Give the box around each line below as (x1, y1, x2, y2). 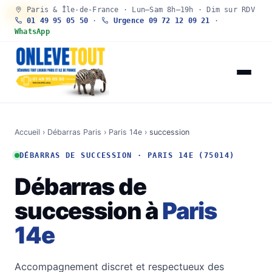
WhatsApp (15, 27, 50, 36)
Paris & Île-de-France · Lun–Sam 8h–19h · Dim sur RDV (22, 5, 255, 14)
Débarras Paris (47, 127, 101, 137)
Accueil (15, 127, 40, 137)
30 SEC (12, 10, 39, 18)
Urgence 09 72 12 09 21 (109, 16, 210, 25)
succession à (15, 197, 163, 225)
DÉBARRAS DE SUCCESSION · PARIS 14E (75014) (19, 151, 235, 160)
